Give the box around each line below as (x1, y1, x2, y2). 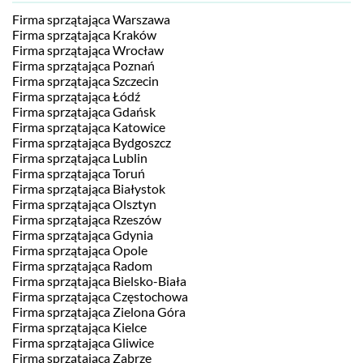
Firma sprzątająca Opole (12, 242, 147, 258)
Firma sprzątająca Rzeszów (12, 211, 161, 227)
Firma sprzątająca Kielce (12, 319, 147, 335)
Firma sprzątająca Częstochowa (12, 288, 188, 304)
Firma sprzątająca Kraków (12, 27, 156, 42)
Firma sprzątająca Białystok (12, 181, 165, 196)
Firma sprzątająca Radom (12, 258, 152, 273)
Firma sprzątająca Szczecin (12, 73, 159, 88)
